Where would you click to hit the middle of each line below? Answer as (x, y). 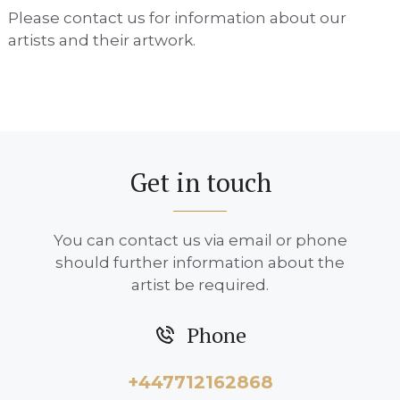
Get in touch (200, 182)
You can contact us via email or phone (200, 240)
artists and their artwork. (101, 40)
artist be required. (200, 284)
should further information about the (200, 262)
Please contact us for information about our (177, 17)
